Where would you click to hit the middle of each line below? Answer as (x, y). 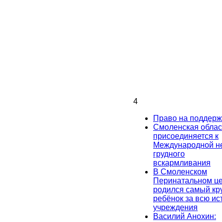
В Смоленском (180, 172)
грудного (169, 154)
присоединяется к (186, 136)
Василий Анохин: (185, 217)
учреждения (175, 208)
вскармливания (182, 163)
